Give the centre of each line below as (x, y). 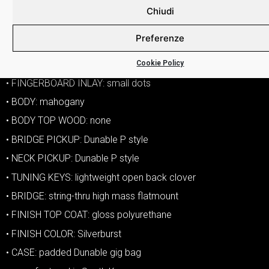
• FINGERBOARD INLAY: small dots (78, 83)
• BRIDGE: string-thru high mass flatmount (92, 196)
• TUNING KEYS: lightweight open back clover (101, 177)
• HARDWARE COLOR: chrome (68, 64)
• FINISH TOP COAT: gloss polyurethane (89, 215)
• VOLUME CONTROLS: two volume (79, 26)
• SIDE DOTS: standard (53, 8)
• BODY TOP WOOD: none (59, 121)
